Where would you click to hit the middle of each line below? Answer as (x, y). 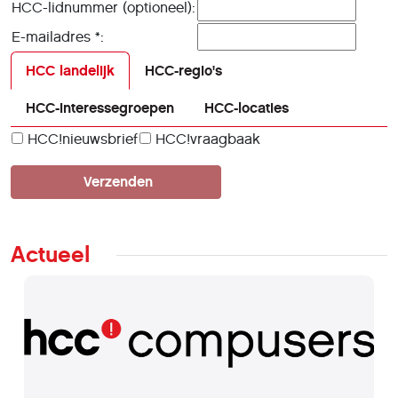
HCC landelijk (70, 71)
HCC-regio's (183, 71)
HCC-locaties (247, 108)
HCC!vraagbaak (206, 139)
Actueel (50, 255)
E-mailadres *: (58, 37)
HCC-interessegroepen (100, 108)
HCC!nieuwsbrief (80, 139)
